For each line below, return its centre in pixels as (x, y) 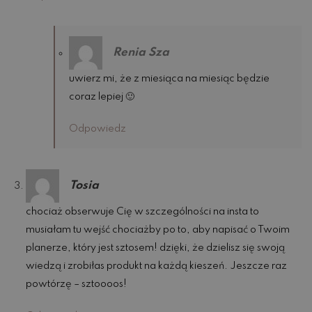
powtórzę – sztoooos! (77, 284)
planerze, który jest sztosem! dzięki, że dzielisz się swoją (156, 248)
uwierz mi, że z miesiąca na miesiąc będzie (170, 79)
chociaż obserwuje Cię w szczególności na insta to (143, 212)
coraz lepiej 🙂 (102, 97)
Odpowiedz (98, 129)
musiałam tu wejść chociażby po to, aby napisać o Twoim (158, 230)
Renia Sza (141, 52)
